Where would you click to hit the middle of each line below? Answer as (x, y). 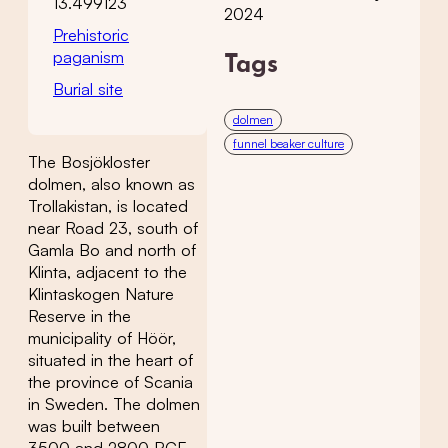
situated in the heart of (110, 360)
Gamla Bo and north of (112, 250)
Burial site (88, 89)
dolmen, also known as (111, 184)
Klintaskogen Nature (101, 294)
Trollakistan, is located (108, 206)
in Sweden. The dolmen (114, 404)
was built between (94, 426)
